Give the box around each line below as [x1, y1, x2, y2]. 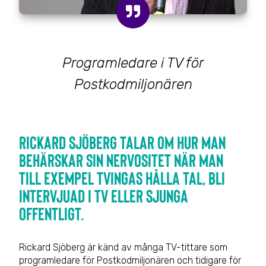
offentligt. [19, 202, 84, 224]
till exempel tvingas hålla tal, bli [19, 167, 225, 189]
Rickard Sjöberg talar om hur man [19, 131, 226, 153]
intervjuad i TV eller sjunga [19, 185, 188, 207]
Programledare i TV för [62, 55, 204, 72]
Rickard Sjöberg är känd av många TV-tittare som [19, 242, 227, 254]
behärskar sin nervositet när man [19, 149, 223, 171]
